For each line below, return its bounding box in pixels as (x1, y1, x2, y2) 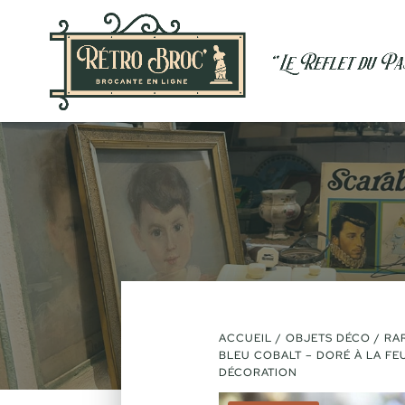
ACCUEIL (218, 330, 272, 345)
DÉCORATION (218, 364, 297, 380)
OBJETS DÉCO (285, 330, 371, 345)
